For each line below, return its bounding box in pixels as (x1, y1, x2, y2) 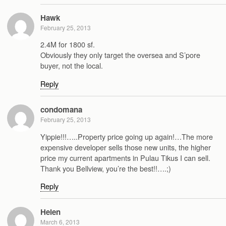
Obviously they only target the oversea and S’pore (40, 49, 200, 61)
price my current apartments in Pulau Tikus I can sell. (40, 152, 210, 163)
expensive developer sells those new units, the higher (40, 141, 211, 152)
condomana (40, 104, 82, 116)
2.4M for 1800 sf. (40, 39, 95, 50)
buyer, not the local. (40, 60, 103, 71)
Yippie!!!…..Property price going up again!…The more (40, 131, 213, 142)
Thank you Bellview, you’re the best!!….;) (40, 162, 171, 174)
